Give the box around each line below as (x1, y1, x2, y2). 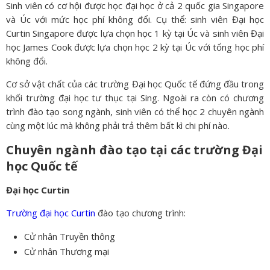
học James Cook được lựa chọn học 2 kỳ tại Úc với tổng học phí (6, 40, 264, 53)
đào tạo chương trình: (95, 206, 186, 219)
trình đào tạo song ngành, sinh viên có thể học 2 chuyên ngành (6, 105, 264, 118)
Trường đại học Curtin (6, 206, 95, 219)
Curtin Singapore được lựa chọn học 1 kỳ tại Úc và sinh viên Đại (6, 27, 264, 39)
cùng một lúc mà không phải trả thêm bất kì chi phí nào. (6, 119, 230, 131)
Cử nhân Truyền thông (24, 230, 115, 242)
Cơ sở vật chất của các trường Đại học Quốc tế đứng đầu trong (6, 77, 264, 90)
